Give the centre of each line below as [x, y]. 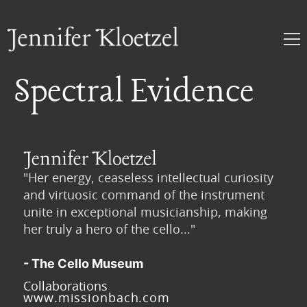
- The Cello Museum [83, 264]
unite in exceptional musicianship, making [145, 212]
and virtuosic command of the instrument [144, 195]
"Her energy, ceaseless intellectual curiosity [148, 178]
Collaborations [65, 286]
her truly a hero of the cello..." [109, 229]
